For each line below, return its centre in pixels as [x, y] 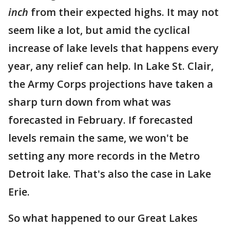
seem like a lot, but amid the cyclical [99, 30]
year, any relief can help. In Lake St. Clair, [111, 66]
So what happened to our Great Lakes [103, 218]
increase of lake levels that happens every [113, 48]
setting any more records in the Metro [104, 156]
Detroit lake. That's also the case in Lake [110, 174]
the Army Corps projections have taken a [111, 84]
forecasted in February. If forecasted [101, 120]
